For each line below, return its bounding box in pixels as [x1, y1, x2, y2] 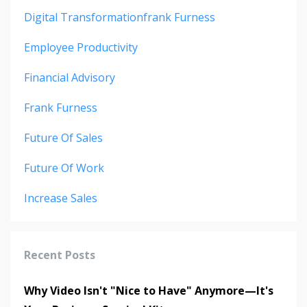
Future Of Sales [24, 130, 103, 146]
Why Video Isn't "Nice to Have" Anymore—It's [24, 283, 273, 299]
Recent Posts [24, 247, 95, 263]
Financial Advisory [24, 70, 115, 86]
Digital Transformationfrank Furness [24, 10, 215, 25]
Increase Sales [24, 191, 97, 206]
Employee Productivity [24, 40, 138, 56]
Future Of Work [24, 160, 104, 176]
